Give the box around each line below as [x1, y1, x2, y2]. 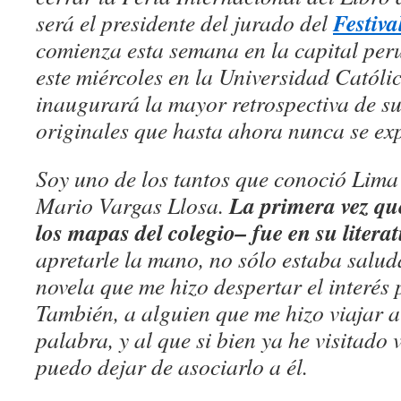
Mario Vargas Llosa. [36, 190, 229, 220]
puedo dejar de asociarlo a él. [36, 351, 308, 381]
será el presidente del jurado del [36, 7, 333, 38]
